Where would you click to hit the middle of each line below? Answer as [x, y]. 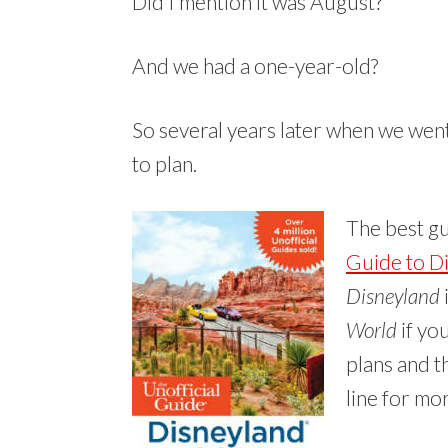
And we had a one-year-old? [255, 65]
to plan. [164, 163]
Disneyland [395, 295]
